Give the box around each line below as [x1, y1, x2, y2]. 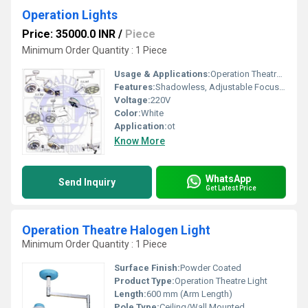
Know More [114, 135, 165, 146]
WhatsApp [206, 173, 251, 184]
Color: [114, 108, 141, 118]
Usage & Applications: [114, 69, 210, 79]
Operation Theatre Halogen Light [22, 223, 210, 237]
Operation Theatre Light [175, 276, 267, 286]
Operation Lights [22, 8, 118, 22]
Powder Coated [180, 263, 241, 273]
